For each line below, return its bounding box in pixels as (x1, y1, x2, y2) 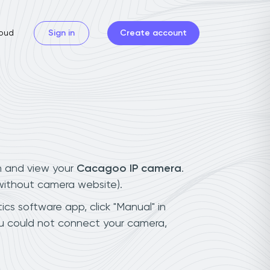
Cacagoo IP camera (77, 163, 181, 174)
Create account (120, 28, 187, 37)
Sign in (48, 28, 75, 37)
